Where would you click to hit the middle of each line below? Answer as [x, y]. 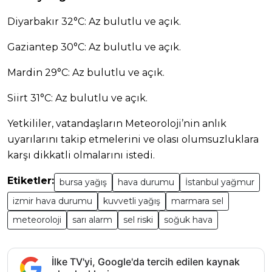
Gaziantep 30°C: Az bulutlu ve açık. [94, 47]
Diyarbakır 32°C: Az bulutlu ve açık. [94, 22]
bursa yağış [83, 182]
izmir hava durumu [53, 201]
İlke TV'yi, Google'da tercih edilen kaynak [146, 262]
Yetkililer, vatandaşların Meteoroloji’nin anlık [117, 124]
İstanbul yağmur [220, 182]
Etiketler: [31, 181]
